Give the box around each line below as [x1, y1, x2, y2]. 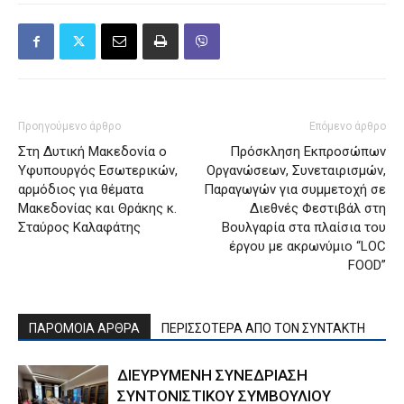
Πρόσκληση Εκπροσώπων [230, 142, 386, 160]
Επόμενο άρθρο [309, 119, 386, 133]
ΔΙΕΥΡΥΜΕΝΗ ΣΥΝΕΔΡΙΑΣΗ [117, 365, 308, 384]
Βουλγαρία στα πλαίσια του [222, 218, 386, 235]
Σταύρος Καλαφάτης [18, 218, 141, 235]
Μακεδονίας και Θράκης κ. [18, 199, 177, 216]
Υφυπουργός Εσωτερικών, [18, 161, 178, 179]
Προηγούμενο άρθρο [18, 119, 121, 133]
